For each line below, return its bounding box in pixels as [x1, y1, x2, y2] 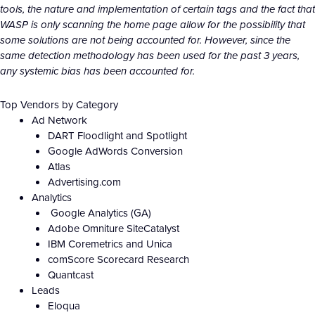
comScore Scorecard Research [47, 252, 189, 267]
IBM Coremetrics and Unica [47, 236, 172, 252]
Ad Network [32, 112, 87, 128]
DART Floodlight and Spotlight [47, 128, 187, 143]
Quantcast [47, 267, 94, 283]
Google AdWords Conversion [47, 143, 183, 159]
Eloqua [47, 298, 80, 314]
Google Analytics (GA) [47, 205, 151, 221]
